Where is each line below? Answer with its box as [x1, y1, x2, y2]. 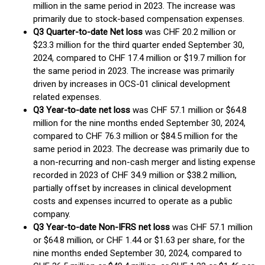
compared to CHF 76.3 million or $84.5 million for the [33, 131, 238, 141]
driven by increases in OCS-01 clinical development [33, 79, 230, 89]
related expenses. [33, 92, 101, 102]
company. [33, 209, 70, 219]
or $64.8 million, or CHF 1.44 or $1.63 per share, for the [33, 235, 245, 245]
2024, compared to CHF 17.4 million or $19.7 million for [33, 53, 246, 63]
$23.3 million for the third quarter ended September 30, [33, 40, 244, 50]
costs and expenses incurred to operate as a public [33, 196, 232, 206]
